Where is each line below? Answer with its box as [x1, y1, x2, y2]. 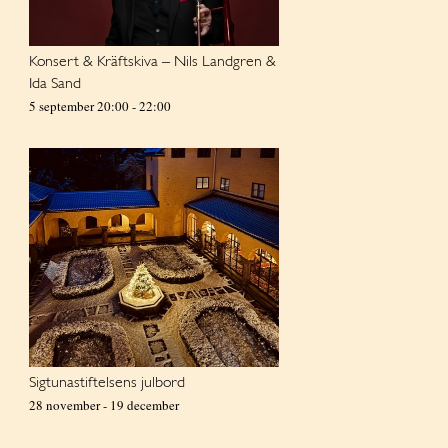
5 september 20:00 [29, 97, 129, 115]
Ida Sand [29, 76, 81, 92]
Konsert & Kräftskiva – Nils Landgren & [29, 54, 276, 70]
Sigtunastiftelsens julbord [29, 374, 185, 391]
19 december [110, 395, 179, 414]
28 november [29, 395, 100, 414]
